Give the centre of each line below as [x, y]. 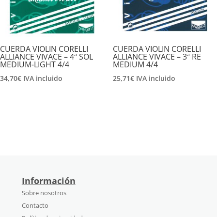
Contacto [35, 205]
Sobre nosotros [44, 193]
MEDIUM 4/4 [135, 65]
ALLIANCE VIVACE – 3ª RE [157, 57]
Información [48, 180]
